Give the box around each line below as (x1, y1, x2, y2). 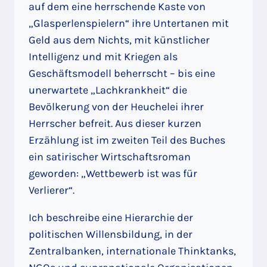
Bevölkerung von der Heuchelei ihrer (29, 100, 204, 113)
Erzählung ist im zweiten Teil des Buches (29, 133, 225, 147)
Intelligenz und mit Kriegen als (29, 49, 178, 63)
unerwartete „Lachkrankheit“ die (29, 83, 187, 97)
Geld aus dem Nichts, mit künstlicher (29, 33, 210, 46)
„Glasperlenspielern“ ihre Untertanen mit (29, 16, 229, 30)
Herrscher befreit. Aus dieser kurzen (29, 116, 201, 130)
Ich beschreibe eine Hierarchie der (29, 210, 193, 224)
